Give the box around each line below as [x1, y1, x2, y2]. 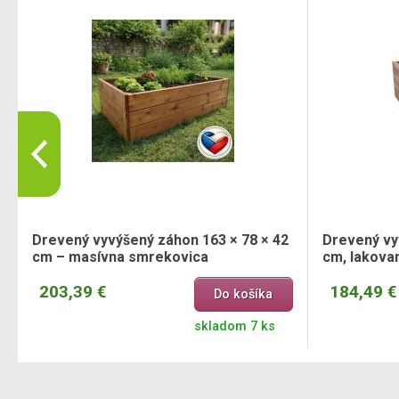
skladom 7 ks [193, 319, 275, 335]
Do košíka [214, 286, 273, 302]
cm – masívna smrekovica [32, 248, 208, 265]
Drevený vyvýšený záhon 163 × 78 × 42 [32, 231, 289, 248]
